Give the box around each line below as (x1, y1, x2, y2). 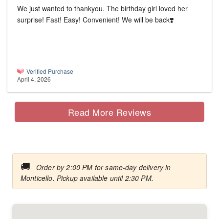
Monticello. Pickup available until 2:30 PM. (21, 173, 153, 183)
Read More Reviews (67, 105, 152, 118)
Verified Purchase (26, 67, 73, 76)
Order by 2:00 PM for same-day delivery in (36, 162, 171, 173)
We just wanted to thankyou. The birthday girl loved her (17, 3, 188, 14)
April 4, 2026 (17, 75, 51, 84)
